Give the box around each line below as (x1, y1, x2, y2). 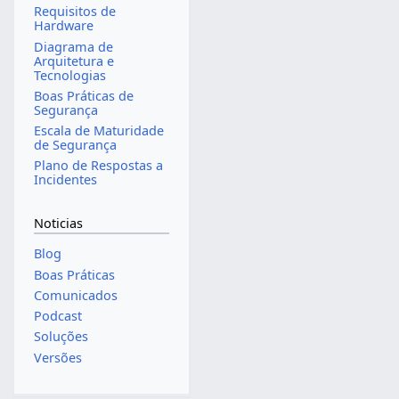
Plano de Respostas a (33, 157, 163, 175)
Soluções (33, 328, 88, 346)
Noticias (33, 214, 83, 232)
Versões (33, 348, 82, 366)
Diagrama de (33, 37, 113, 55)
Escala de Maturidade (33, 122, 164, 140)
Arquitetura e (33, 52, 114, 69)
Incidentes (33, 171, 97, 189)
